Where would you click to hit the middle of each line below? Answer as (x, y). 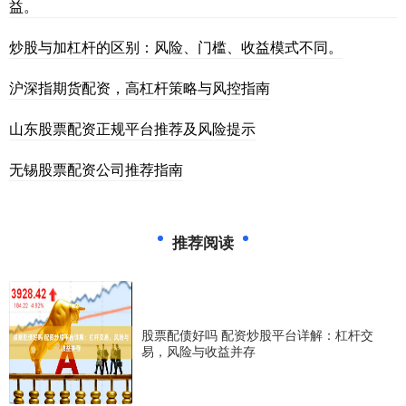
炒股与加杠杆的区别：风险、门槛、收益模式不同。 (176, 47)
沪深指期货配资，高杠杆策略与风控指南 (140, 88)
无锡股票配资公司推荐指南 (96, 169)
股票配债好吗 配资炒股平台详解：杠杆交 (257, 335)
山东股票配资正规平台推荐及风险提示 (132, 129)
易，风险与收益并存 (198, 351)
